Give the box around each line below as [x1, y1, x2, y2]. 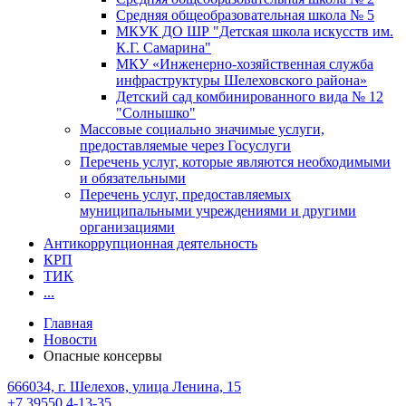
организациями [80, 218, 175, 235]
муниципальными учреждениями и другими [80, 202, 356, 218]
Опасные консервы [43, 347, 162, 363]
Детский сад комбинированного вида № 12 [116, 88, 383, 104]
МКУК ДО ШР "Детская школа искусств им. [116, 23, 393, 39]
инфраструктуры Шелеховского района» [116, 72, 367, 88]
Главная [43, 314, 92, 331]
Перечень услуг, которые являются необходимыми [80, 153, 391, 169]
